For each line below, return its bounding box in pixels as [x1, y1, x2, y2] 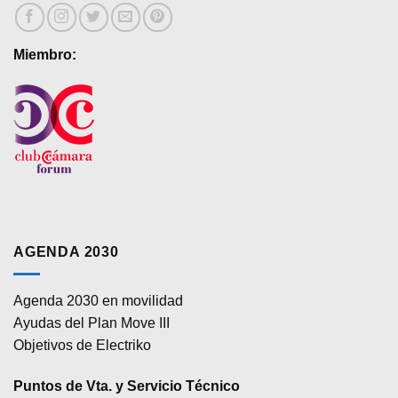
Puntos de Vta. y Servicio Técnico [13, 378, 240, 394]
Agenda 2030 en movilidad [13, 292, 183, 308]
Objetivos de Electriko [13, 337, 151, 353]
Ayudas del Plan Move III [13, 314, 170, 330]
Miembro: [13, 46, 76, 62]
